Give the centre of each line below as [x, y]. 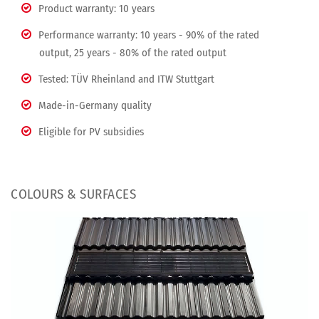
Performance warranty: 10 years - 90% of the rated [149, 35]
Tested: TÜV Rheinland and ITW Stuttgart [126, 79]
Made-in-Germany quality [95, 106]
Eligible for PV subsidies [91, 132]
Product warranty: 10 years [96, 9]
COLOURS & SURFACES [73, 194]
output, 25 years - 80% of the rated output [133, 53]
